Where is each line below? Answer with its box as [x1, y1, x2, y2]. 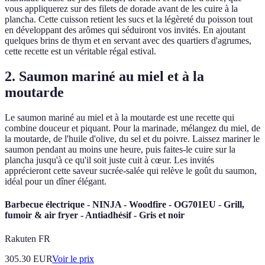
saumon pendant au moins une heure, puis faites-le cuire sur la [5, 144, 235, 155]
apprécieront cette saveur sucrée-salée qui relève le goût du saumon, [5, 166, 257, 176]
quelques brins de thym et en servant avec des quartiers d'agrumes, [5, 35, 251, 46]
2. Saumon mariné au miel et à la [5, 69, 204, 85]
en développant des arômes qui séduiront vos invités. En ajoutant [5, 25, 245, 35]
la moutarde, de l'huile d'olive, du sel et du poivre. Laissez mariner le [5, 134, 260, 144]
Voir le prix [52, 253, 94, 264]
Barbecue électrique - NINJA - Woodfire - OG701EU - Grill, [5, 199, 244, 210]
